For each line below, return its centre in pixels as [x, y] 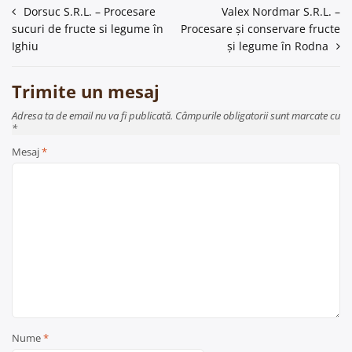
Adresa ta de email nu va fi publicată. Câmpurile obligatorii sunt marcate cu [176, 116]
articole [41, 61]
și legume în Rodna [278, 46]
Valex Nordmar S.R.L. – [281, 11]
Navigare [47, 14]
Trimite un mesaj [86, 91]
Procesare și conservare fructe [260, 29]
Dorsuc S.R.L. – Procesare [90, 11]
